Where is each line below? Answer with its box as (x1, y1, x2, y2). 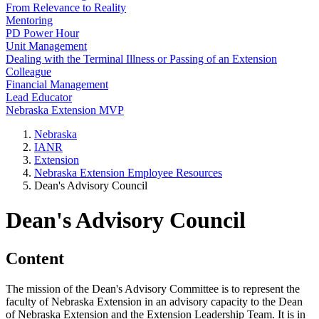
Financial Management (6, 78, 108, 90)
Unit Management (6, 40, 87, 52)
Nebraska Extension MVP (6, 104, 124, 116)
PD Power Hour (6, 27, 79, 39)
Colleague (6, 66, 51, 78)
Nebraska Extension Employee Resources (34, 167, 222, 179)
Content (6, 249, 64, 268)
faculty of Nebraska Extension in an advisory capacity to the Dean (6, 295, 303, 308)
